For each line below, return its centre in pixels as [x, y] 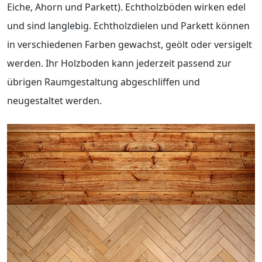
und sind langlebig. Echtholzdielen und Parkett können [128, 25]
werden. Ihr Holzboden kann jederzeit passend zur [119, 63]
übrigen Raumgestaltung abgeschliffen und [104, 82]
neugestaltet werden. [54, 100]
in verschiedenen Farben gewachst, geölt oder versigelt [130, 44]
